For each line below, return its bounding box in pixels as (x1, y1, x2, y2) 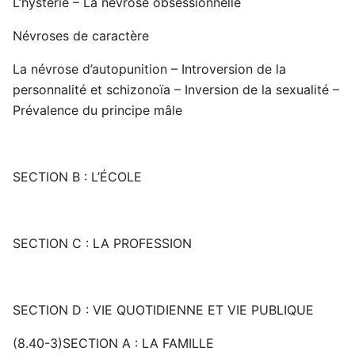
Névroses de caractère (13, 28, 149, 44)
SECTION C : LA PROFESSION (13, 235, 192, 252)
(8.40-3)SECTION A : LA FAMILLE (13, 335, 214, 352)
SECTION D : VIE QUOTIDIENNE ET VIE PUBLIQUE (13, 302, 314, 319)
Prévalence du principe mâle (13, 102, 182, 119)
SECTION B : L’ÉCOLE (13, 169, 142, 185)
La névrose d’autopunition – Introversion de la (13, 61, 286, 78)
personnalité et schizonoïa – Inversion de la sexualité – (13, 82, 339, 98)
